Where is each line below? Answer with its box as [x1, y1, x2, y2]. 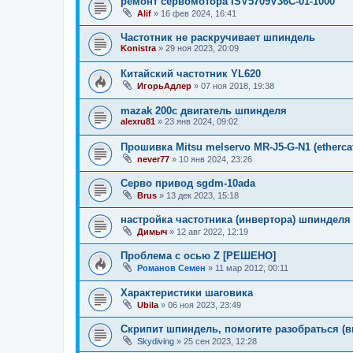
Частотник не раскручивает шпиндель [121, 32, 315, 44]
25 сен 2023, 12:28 [184, 336, 257, 346]
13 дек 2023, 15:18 [166, 191, 239, 201]
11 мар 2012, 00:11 [215, 263, 288, 273]
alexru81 [121, 117, 155, 127]
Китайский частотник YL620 [121, 68, 261, 80]
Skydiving [137, 336, 174, 346]
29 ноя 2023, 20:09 [165, 43, 239, 54]
